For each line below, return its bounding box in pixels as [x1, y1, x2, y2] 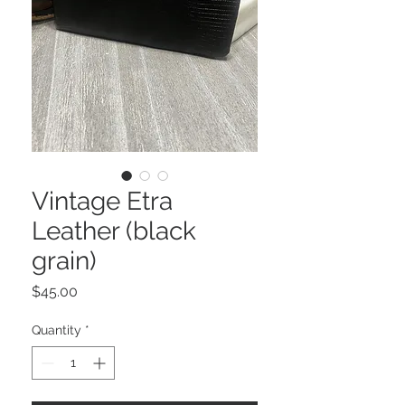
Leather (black [32, 216, 196, 247]
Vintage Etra [32, 186, 173, 217]
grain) [32, 246, 97, 277]
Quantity [32, 323, 81, 338]
